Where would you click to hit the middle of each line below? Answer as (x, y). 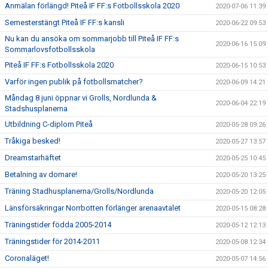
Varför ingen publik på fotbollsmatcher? (74, 82)
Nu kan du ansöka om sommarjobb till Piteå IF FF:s (92, 39)
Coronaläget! (27, 258)
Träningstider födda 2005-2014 (58, 225)
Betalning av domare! (41, 174)
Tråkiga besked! (33, 141)
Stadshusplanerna (36, 109)
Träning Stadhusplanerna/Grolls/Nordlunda (79, 191)
